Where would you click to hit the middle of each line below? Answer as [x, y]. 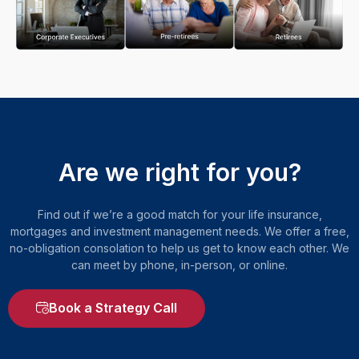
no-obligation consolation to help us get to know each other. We [179, 248]
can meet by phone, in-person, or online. [179, 264]
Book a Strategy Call [113, 307]
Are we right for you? [179, 172]
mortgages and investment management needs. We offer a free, [179, 231]
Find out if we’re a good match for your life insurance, [179, 214]
